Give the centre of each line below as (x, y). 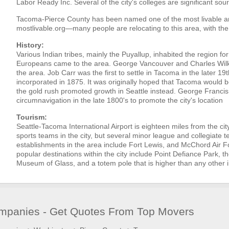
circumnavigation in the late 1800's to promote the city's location (120, 100)
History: (30, 45)
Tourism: (32, 117)
